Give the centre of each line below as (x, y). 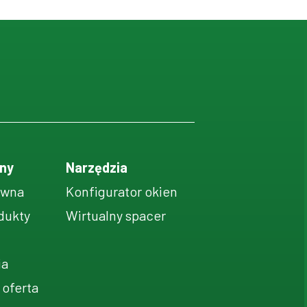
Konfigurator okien (122, 191)
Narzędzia (97, 167)
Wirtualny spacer (116, 215)
